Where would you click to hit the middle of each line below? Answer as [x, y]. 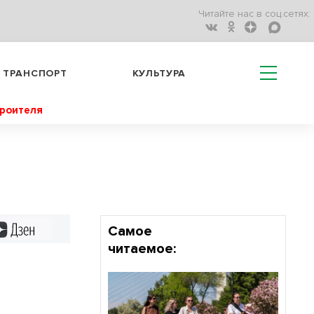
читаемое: [142, 249]
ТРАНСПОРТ [35, 73]
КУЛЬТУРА [159, 73]
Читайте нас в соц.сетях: [254, 14]
